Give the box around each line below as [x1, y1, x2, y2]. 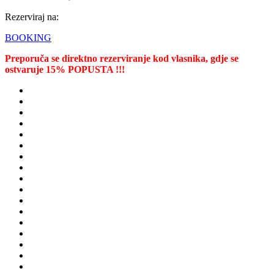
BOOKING [5, 32, 51, 43]
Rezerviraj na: [5, 11, 59, 22]
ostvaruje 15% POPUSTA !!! [5, 64, 125, 75]
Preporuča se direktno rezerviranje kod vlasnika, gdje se [5, 53, 239, 64]
